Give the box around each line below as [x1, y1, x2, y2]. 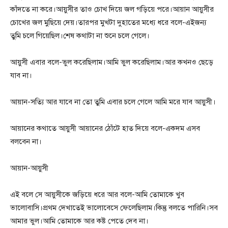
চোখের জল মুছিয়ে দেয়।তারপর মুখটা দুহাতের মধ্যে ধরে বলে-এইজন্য [10, 18, 207, 27]
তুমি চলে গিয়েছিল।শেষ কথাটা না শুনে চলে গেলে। [10, 31, 150, 41]
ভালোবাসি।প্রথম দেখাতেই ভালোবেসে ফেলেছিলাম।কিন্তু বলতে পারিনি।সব [10, 203, 218, 213]
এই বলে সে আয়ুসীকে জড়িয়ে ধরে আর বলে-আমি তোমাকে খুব [10, 190, 184, 199]
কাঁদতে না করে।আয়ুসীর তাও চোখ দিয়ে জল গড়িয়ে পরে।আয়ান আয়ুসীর [10, 5, 214, 14]
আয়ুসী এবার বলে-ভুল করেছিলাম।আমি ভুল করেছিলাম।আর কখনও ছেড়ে [10, 58, 213, 67]
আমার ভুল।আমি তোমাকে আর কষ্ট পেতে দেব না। [10, 216, 149, 226]
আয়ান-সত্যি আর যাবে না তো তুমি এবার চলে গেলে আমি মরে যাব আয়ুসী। [10, 97, 216, 107]
